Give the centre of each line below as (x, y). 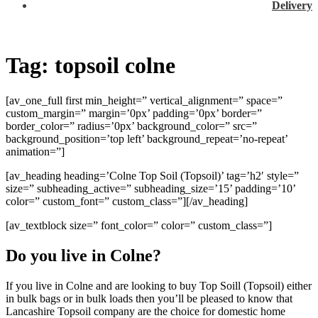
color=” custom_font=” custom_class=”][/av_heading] (127, 201)
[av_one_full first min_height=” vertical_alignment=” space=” (144, 100)
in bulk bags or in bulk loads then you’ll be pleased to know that (149, 298)
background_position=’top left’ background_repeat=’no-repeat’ (147, 138)
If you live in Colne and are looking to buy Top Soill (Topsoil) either (159, 285)
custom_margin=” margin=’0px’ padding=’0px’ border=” (134, 113)
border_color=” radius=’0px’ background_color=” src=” (131, 126)
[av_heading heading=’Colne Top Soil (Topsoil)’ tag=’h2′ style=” (152, 175)
